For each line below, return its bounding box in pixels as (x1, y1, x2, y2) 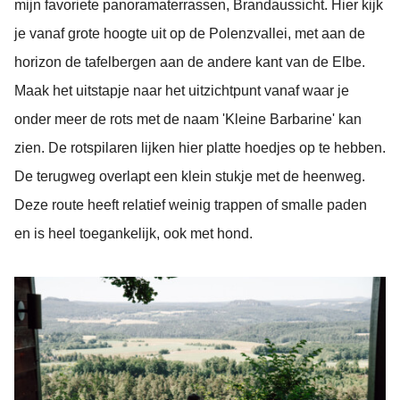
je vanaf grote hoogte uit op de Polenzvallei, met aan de (14, 25, 365, 41)
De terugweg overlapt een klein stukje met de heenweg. (14, 168, 365, 184)
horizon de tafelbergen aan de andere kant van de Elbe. (14, 54, 365, 70)
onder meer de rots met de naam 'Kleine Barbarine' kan (14, 111, 362, 127)
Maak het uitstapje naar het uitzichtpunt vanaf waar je (14, 82, 349, 98)
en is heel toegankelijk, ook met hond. (14, 225, 253, 241)
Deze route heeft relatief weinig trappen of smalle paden (14, 196, 367, 212)
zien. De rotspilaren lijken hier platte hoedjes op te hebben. (14, 139, 386, 155)
